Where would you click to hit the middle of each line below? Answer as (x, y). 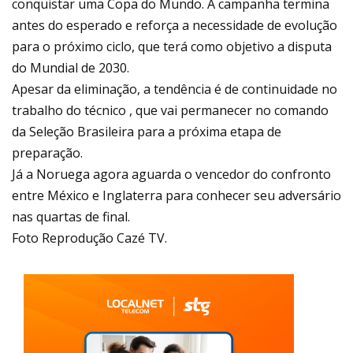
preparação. (47, 153)
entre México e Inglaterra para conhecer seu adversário (176, 196)
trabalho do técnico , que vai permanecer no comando (170, 111)
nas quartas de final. (71, 217)
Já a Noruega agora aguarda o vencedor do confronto (171, 175)
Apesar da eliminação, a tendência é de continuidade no (175, 89)
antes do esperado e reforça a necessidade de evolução (175, 26)
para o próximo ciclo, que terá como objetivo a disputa (172, 47)
